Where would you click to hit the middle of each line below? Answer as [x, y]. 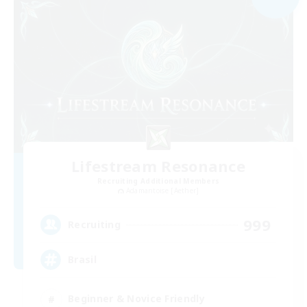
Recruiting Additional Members [158, 181]
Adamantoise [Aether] [162, 190]
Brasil [82, 260]
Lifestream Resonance [158, 165]
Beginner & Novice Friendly [136, 299]
